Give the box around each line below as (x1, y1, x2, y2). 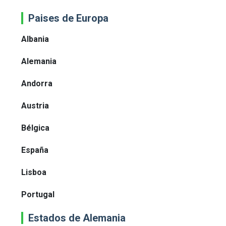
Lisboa (21, 167, 46, 178)
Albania (21, 34, 49, 44)
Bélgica (21, 123, 49, 133)
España (21, 145, 48, 155)
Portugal (21, 190, 54, 200)
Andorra (21, 79, 52, 89)
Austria (21, 101, 49, 111)
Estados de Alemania (28, 212, 126, 224)
